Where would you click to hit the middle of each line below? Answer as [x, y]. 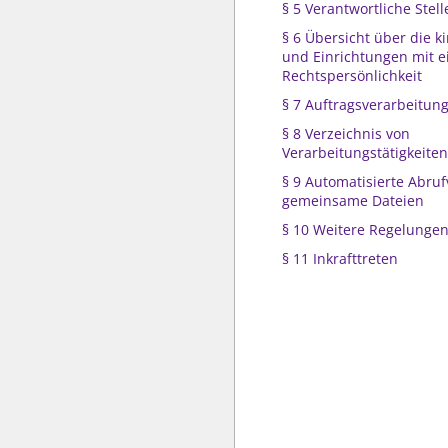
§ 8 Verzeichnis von [346, 133]
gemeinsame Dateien [353, 200]
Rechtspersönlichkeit [352, 75]
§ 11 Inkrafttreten [340, 258]
